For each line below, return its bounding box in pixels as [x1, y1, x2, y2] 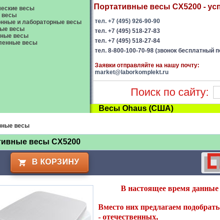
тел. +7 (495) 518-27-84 [95, 37, 160, 44]
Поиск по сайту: [131, 86, 209, 98]
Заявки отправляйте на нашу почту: [95, 62, 199, 69]
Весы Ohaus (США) [99, 104, 173, 112]
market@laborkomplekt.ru [95, 69, 168, 76]
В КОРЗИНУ [32, 158, 80, 166]
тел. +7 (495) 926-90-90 [95, 18, 160, 25]
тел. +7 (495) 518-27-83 [95, 27, 160, 34]
